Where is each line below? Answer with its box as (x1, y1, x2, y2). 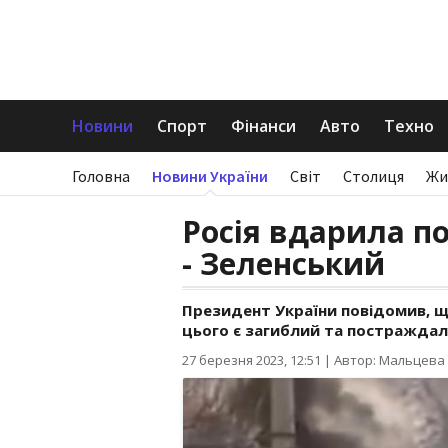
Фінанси (231, 115, 296, 137)
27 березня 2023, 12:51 (182, 351, 321, 369)
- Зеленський (182, 243, 385, 284)
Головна (72, 166, 130, 186)
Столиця (343, 166, 404, 186)
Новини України (152, 166, 268, 186)
